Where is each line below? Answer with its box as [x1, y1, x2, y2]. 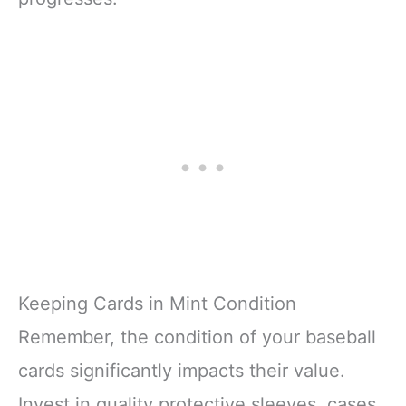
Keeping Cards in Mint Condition [18, 292, 296, 314]
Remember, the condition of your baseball [18, 325, 376, 348]
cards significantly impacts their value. [18, 359, 345, 382]
